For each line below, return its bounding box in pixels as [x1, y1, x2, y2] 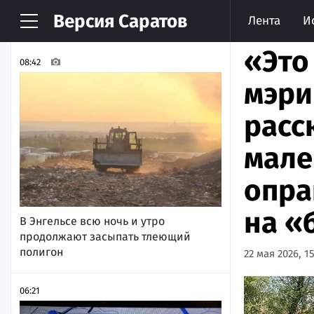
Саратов [114, 11, 187, 32]
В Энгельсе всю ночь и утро [20, 214, 165, 228]
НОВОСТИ [20, 18, 90, 34]
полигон [20, 245, 63, 259]
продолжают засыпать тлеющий [20, 230, 191, 244]
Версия [53, 11, 114, 32]
